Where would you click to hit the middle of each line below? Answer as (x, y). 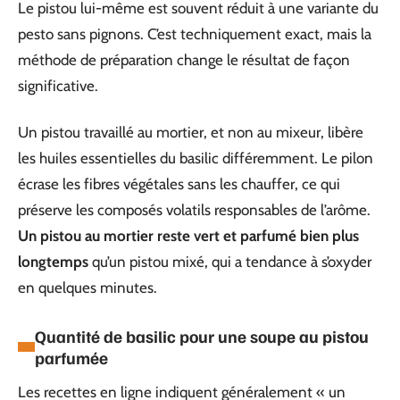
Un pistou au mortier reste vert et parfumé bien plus (188, 235)
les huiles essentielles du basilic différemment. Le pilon (196, 158)
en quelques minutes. (87, 287)
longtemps (53, 261)
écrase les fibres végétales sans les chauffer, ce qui (179, 183)
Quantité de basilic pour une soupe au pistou (202, 336)
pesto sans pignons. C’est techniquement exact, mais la (195, 34)
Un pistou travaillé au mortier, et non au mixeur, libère (191, 132)
